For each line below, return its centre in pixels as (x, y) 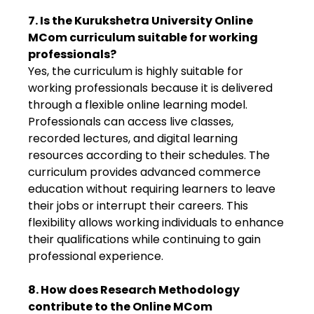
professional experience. (96, 256)
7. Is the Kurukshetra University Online (141, 21)
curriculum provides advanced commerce (144, 172)
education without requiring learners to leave (152, 189)
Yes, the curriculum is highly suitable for (136, 71)
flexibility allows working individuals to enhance (156, 223)
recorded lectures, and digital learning (133, 138)
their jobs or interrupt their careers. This (138, 206)
